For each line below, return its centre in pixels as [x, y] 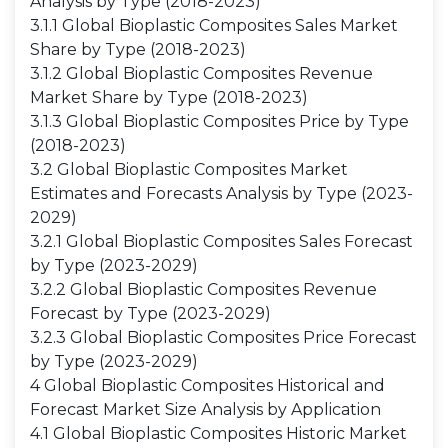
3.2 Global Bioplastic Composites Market [189, 169]
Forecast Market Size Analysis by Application [205, 409]
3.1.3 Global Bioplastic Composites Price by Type [219, 121]
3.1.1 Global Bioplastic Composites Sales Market [214, 25]
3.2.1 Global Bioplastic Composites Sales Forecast [221, 241]
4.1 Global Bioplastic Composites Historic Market [218, 433]
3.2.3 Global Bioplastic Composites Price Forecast [223, 337]
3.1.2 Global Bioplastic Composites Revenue [201, 73]
